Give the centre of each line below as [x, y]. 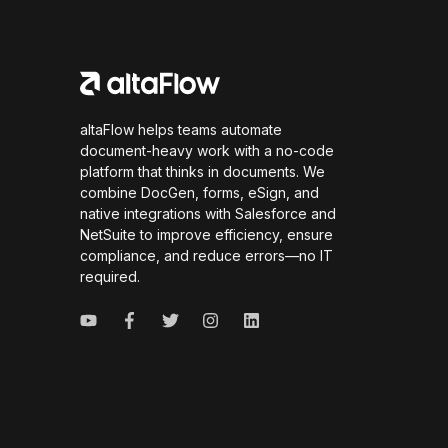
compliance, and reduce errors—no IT [206, 255]
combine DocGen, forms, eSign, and [199, 192]
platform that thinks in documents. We [202, 171]
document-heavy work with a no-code [207, 150]
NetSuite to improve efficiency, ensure [206, 234]
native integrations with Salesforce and [208, 213]
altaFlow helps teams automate [181, 129]
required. [110, 276]
